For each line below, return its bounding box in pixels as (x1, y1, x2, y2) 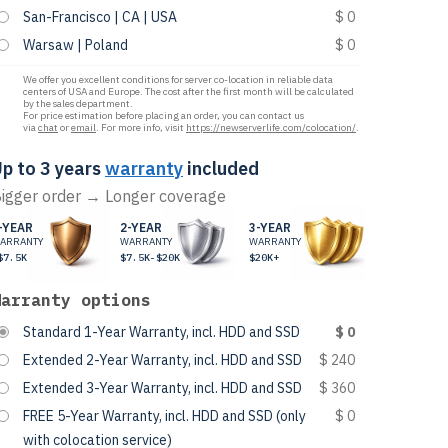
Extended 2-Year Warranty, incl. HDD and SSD (23, 351, 302, 369)
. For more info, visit (96, 121, 186, 134)
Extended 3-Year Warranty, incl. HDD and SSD (23, 379, 302, 397)
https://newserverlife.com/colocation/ (186, 121, 356, 134)
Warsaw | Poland (23, 36, 128, 54)
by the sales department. (23, 97, 133, 110)
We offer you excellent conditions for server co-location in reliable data (23, 73, 333, 86)
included (183, 157, 259, 180)
